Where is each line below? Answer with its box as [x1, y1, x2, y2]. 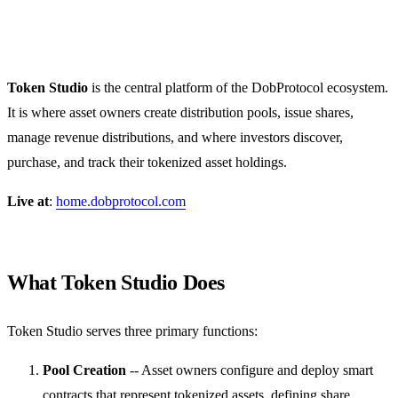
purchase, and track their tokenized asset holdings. [7, 154, 287, 170]
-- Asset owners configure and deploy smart [126, 362, 373, 378]
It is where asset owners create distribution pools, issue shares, [7, 104, 354, 120]
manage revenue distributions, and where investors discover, [7, 129, 343, 145]
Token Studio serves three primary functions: [7, 322, 258, 338]
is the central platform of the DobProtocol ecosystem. [88, 79, 388, 95]
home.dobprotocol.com [56, 193, 186, 209]
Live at [7, 193, 49, 209]
